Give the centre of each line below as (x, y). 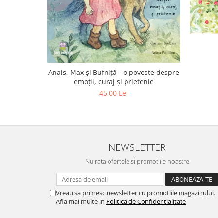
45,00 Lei (114, 93)
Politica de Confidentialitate (146, 201)
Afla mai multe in (81, 201)
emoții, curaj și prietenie (114, 81)
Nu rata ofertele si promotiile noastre (137, 161)
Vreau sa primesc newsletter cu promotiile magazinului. (136, 192)
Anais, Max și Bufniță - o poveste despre (114, 72)
